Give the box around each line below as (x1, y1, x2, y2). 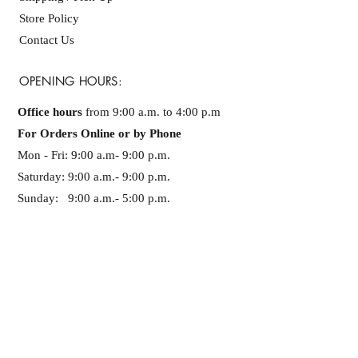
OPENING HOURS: (19, 74, 122, 89)
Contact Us (19, 34, 74, 46)
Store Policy (19, 12, 79, 25)
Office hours (18, 105, 82, 118)
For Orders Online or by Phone (18, 127, 185, 140)
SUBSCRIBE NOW (70, 335, 185, 354)
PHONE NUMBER (18, 241, 115, 256)
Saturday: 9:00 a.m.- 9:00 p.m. (18, 170, 170, 183)
